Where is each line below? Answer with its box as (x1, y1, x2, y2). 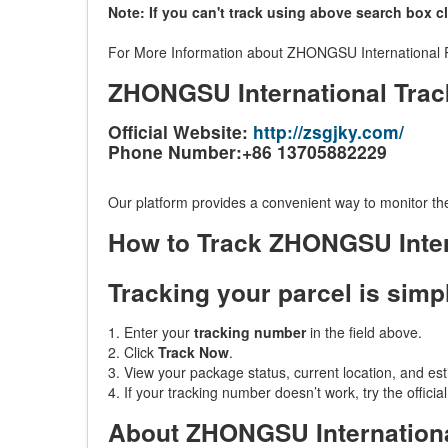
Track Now (158, 342, 229, 362)
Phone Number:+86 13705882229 (108, 139, 387, 164)
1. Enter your (108, 322, 194, 342)
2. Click (108, 342, 158, 362)
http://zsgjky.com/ (253, 119, 404, 144)
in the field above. (306, 322, 422, 342)
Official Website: (108, 119, 253, 144)
